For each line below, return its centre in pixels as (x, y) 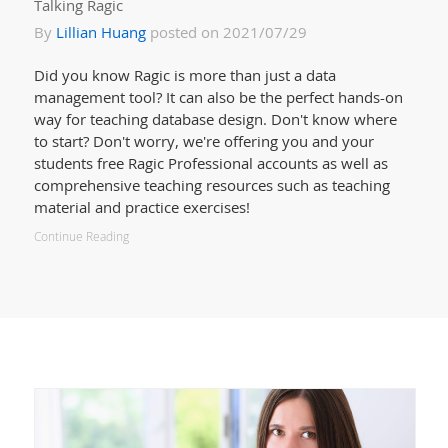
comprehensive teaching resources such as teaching (211, 184)
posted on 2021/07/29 (226, 31)
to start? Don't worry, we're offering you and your (203, 140)
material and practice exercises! (141, 206)
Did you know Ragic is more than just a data (184, 74)
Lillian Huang (100, 31)
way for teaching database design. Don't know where (215, 118)
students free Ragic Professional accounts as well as (210, 162)
